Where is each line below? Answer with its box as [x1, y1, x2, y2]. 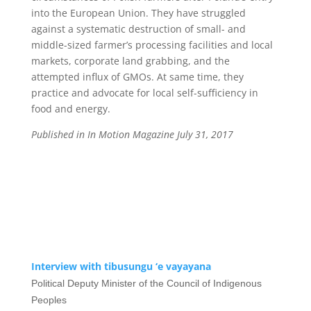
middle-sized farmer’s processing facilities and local [31, 38, 273, 51]
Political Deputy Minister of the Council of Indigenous [31, 278, 262, 289]
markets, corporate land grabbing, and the [31, 54, 230, 67]
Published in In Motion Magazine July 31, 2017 [31, 128, 233, 141]
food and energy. [31, 102, 110, 115]
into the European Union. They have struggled [31, 6, 246, 19]
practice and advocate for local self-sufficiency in [31, 86, 258, 99]
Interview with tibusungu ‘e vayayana [31, 260, 211, 273]
